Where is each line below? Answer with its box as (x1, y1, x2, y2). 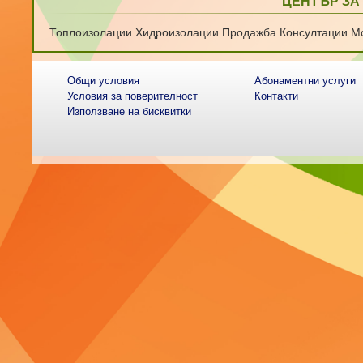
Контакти (254, 90, 298, 102)
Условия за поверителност (67, 90, 199, 102)
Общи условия (67, 75, 140, 87)
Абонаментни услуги (254, 75, 356, 87)
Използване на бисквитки (67, 105, 192, 117)
